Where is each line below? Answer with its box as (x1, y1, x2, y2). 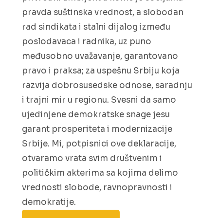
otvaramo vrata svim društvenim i (22, 153, 162, 163)
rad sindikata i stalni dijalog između (22, 22, 170, 32)
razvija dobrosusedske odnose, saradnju (22, 80, 192, 91)
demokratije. (22, 197, 76, 207)
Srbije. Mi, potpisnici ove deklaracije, (22, 139, 176, 149)
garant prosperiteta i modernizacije (22, 124, 172, 134)
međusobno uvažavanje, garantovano (22, 51, 178, 61)
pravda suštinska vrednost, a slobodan (22, 7, 183, 18)
